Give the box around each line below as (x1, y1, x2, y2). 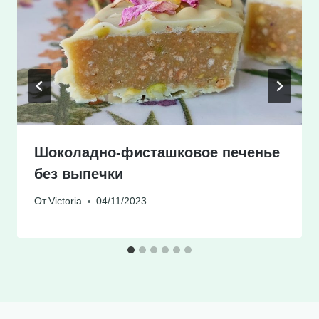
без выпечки (34, 165, 123, 182)
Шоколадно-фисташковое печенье (34, 144, 280, 160)
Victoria (48, 196, 83, 207)
